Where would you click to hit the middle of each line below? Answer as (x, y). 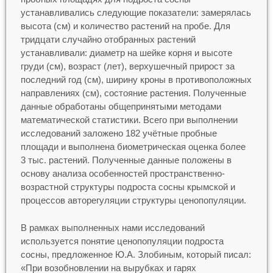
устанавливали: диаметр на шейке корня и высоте (126, 53)
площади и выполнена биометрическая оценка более (133, 147)
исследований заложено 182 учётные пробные (119, 133)
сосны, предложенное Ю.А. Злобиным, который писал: (136, 254)
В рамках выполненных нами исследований (112, 227)
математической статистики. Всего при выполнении (129, 120)
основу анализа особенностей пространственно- (122, 174)
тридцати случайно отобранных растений (108, 40)
